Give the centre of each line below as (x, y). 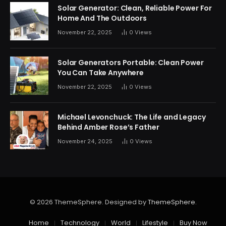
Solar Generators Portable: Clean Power (131, 63)
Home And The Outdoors (102, 18)
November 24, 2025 (85, 142)
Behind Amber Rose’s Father (108, 127)
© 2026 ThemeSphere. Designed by (89, 202)
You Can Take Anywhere (101, 73)
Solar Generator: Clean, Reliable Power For (135, 8)
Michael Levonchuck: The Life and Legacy (132, 117)
